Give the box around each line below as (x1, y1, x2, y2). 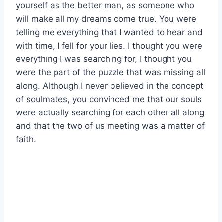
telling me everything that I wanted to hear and (16, 27, 203, 38)
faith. (16, 134, 36, 145)
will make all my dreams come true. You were (16, 14, 196, 24)
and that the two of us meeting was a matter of (16, 121, 205, 131)
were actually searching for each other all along (16, 108, 204, 118)
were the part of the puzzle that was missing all (16, 67, 205, 78)
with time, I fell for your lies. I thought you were (16, 41, 202, 51)
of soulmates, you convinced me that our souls (16, 94, 202, 105)
